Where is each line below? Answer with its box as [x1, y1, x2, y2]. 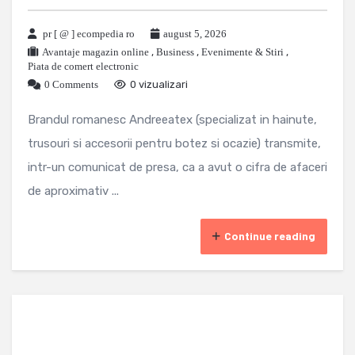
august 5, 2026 [163, 27, 227, 40]
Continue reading [224, 228, 315, 242]
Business [156, 45, 194, 58]
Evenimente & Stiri [201, 45, 284, 58]
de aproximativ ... [28, 183, 119, 198]
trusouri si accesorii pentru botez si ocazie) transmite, [28, 136, 321, 151]
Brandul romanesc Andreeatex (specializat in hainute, [28, 112, 317, 127]
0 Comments [44, 78, 98, 90]
